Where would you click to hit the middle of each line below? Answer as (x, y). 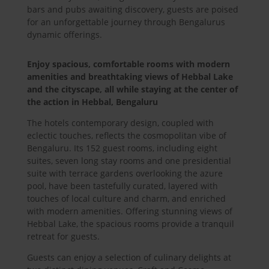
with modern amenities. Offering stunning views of (129, 211)
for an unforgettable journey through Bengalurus (126, 22)
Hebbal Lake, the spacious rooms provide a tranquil (130, 224)
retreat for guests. (63, 237)
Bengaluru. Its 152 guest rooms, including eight (122, 148)
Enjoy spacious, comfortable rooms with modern (128, 64)
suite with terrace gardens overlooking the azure (125, 174)
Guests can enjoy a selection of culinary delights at (129, 258)
